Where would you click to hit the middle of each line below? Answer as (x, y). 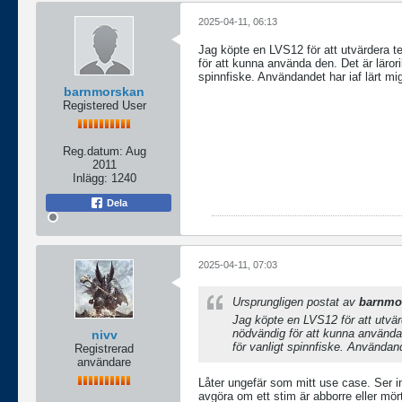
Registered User (104, 106)
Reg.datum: (92, 152)
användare (104, 363)
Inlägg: (90, 179)
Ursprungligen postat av (296, 302)
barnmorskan (104, 92)
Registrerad (104, 349)
